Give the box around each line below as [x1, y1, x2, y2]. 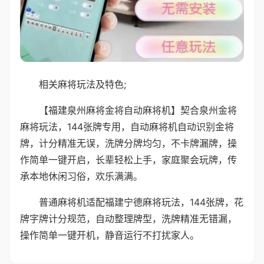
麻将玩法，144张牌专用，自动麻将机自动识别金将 [20, 120, 234, 133]
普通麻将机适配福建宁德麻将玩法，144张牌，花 [39, 196, 243, 208]
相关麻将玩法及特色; [39, 78, 126, 90]
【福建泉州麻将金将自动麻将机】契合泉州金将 [39, 104, 237, 116]
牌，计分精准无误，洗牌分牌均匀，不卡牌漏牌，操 [20, 137, 237, 149]
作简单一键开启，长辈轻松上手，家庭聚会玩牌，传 [20, 153, 237, 166]
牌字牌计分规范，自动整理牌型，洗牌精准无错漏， [20, 212, 237, 225]
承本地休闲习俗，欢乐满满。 [20, 170, 143, 182]
